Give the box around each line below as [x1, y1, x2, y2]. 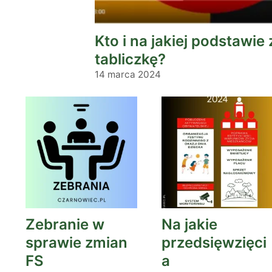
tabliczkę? [95, 50, 166, 68]
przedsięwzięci [161, 234, 267, 251]
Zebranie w [25, 216, 104, 233]
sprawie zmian [25, 234, 127, 251]
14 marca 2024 [95, 69, 161, 80]
